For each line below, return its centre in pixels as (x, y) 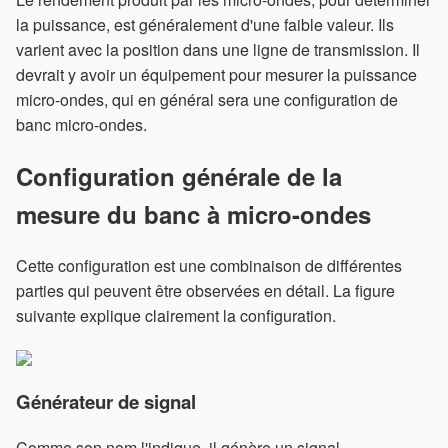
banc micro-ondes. (81, 124)
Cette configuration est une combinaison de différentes (209, 265)
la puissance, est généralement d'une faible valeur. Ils (205, 24)
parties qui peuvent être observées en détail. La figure (205, 290)
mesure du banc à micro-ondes (193, 213)
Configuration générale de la (179, 175)
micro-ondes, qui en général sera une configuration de (207, 99)
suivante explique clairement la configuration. (176, 315)
